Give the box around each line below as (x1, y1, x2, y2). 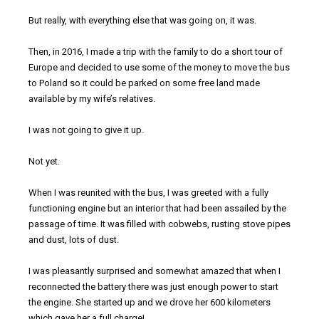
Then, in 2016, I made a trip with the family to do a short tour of (28, 46, 283, 57)
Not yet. (28, 155, 60, 167)
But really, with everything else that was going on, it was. (28, 14, 256, 26)
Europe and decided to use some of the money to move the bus (28, 61, 290, 73)
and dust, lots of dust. (28, 234, 119, 245)
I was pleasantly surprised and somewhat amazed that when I (28, 265, 281, 276)
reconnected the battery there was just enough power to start (28, 281, 278, 292)
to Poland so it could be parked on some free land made (28, 77, 260, 88)
